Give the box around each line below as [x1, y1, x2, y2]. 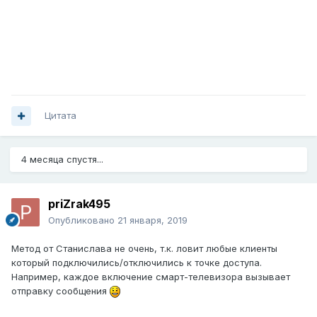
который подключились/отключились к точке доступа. [11, 257, 262, 269]
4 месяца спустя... [21, 154, 103, 166]
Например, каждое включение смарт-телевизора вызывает [11, 271, 290, 283]
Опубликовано [48, 214, 117, 226]
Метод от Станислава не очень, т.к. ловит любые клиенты [11, 243, 277, 255]
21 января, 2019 [117, 214, 188, 226]
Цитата [45, 110, 76, 122]
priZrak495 [48, 197, 110, 212]
